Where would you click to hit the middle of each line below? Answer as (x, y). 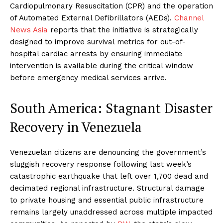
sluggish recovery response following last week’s (101, 164)
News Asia (29, 30)
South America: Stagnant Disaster (111, 108)
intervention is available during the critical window (102, 65)
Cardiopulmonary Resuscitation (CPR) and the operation (111, 6)
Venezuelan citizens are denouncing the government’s (108, 152)
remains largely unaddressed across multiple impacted (111, 212)
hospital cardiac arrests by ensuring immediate (96, 54)
